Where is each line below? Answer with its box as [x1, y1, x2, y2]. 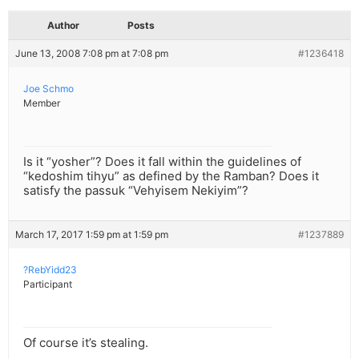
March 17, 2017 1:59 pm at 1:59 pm [15, 228, 168, 241]
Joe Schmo [23, 83, 74, 95]
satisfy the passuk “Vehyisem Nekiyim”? [23, 183, 248, 199]
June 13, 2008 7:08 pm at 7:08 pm [15, 47, 168, 60]
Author [47, 19, 79, 32]
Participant [23, 278, 72, 291]
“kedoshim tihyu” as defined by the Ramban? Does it [23, 168, 319, 184]
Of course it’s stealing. [23, 335, 148, 351]
